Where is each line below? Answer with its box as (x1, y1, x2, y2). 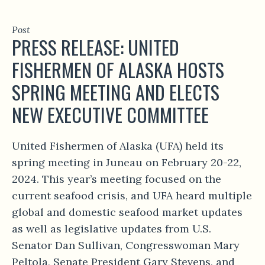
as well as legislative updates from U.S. (12, 222, 211, 236)
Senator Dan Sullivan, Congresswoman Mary (12, 238, 240, 253)
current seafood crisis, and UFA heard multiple (12, 189, 252, 203)
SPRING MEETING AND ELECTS (12, 78, 219, 106)
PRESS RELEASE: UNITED (12, 33, 179, 62)
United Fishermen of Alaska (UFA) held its (12, 139, 224, 153)
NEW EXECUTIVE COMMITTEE (12, 101, 209, 129)
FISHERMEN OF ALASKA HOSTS (12, 56, 224, 84)
